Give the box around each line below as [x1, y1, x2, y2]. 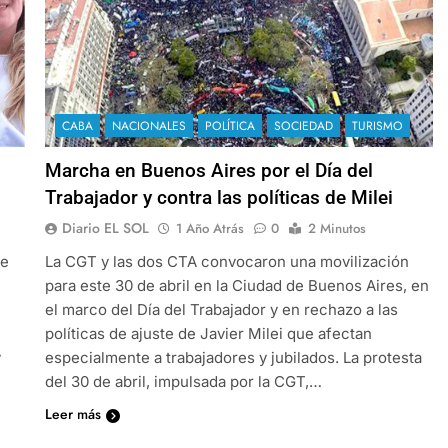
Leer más [44, 403, 101, 424]
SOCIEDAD [273, 116, 333, 135]
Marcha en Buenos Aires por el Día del [44, 158, 373, 182]
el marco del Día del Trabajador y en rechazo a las [44, 299, 398, 319]
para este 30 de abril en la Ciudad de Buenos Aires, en [44, 275, 429, 295]
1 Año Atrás [175, 218, 244, 238]
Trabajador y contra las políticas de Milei [44, 185, 393, 209]
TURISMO [351, 116, 403, 135]
